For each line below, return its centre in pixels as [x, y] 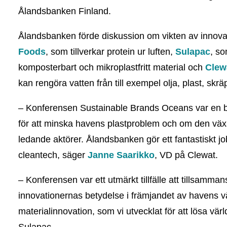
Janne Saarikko [121, 155]
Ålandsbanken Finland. [65, 11]
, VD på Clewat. [186, 155]
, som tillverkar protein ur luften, [110, 52]
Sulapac [193, 52]
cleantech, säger [53, 155]
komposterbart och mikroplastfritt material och [112, 67]
